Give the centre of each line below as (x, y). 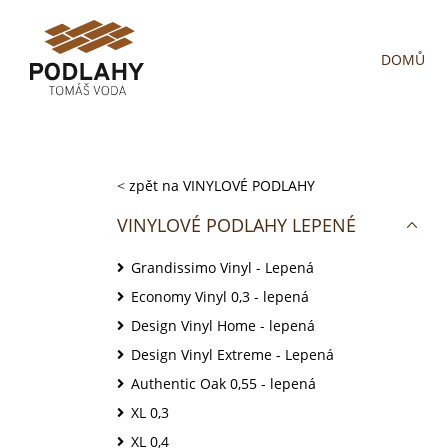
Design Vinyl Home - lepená (223, 325)
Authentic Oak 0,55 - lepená (223, 383)
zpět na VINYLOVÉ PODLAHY (222, 185)
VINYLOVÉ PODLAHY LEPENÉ (236, 225)
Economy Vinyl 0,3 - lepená (220, 296)
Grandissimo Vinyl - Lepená (222, 267)
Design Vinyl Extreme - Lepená (232, 354)
